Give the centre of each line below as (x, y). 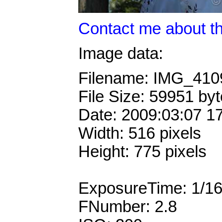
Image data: (121, 53)
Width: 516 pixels (140, 134)
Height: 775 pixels (142, 152)
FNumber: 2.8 (128, 207)
